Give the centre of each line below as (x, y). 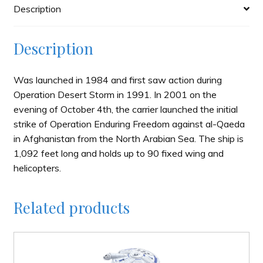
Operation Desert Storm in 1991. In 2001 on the (115, 95)
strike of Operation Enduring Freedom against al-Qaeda (129, 124)
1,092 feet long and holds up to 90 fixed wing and (118, 154)
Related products (71, 207)
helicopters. (37, 168)
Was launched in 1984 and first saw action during (117, 80)
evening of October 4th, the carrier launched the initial (125, 109)
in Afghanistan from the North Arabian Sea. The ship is (128, 139)
